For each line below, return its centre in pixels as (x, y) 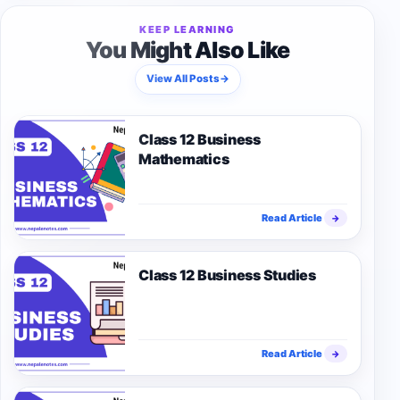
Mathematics (184, 158)
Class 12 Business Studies (227, 275)
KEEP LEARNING (187, 29)
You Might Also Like (187, 50)
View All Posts (183, 79)
